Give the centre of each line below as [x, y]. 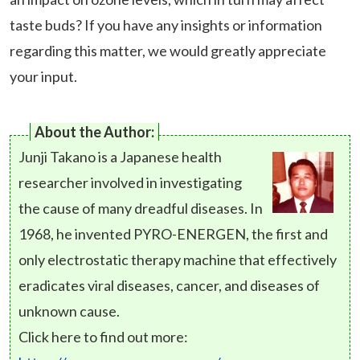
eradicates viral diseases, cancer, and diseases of [169, 286]
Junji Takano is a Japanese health [120, 157]
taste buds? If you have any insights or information [166, 25]
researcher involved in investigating [130, 183]
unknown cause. [69, 311]
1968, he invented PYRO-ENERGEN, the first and [173, 234]
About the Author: [94, 132]
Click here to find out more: [103, 337]
